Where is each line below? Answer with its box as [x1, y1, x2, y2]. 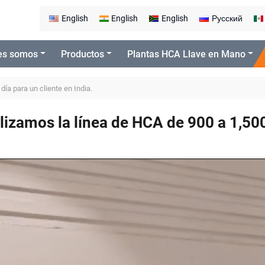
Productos [60, 48, 104, 60]
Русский [212, 14, 243, 24]
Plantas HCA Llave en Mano [127, 48, 245, 60]
